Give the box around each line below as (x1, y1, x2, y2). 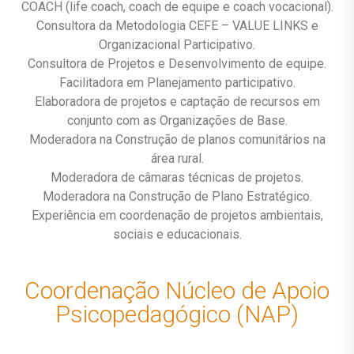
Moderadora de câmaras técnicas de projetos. (51, 170, 303, 186)
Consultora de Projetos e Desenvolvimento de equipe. (28, 56, 326, 72)
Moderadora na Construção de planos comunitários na (28, 132, 326, 148)
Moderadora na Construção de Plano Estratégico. (42, 189, 312, 205)
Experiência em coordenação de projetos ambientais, (31, 208, 323, 224)
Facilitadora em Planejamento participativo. (58, 75, 296, 91)
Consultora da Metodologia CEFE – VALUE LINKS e (36, 18, 318, 34)
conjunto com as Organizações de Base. (66, 113, 288, 129)
